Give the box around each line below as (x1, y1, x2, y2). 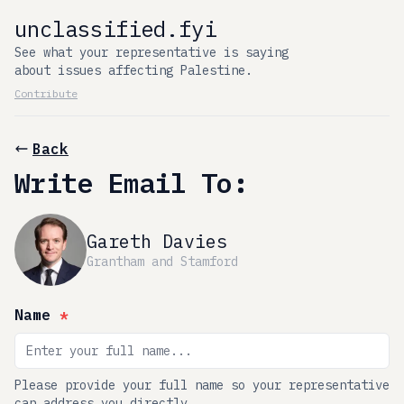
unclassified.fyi (14, 14, 216, 43)
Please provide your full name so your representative (14, 377, 390, 393)
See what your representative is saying (14, 44, 289, 60)
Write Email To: (14, 165, 248, 200)
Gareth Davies (87, 228, 227, 253)
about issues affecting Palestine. (14, 62, 252, 78)
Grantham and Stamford (87, 252, 238, 270)
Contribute (14, 87, 78, 100)
